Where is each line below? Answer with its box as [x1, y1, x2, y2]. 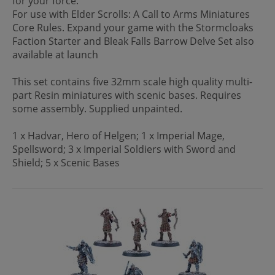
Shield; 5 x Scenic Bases [12, 155, 120, 169]
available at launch [12, 47, 101, 61]
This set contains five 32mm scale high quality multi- [12, 74, 252, 88]
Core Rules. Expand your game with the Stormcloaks [12, 20, 254, 34]
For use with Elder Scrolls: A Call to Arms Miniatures [12, 7, 250, 21]
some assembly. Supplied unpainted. [12, 101, 185, 115]
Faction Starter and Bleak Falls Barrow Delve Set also [12, 34, 254, 48]
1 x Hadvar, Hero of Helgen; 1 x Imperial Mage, [12, 128, 225, 142]
